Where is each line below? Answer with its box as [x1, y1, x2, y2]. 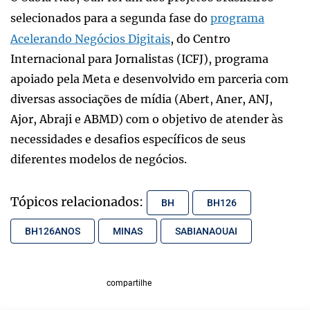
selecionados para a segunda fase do [10, 10, 210, 25]
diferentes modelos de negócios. [10, 152, 187, 166]
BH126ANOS [25, 225, 80, 237]
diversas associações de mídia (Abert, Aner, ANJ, [10, 91, 273, 106]
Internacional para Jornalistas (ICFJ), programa [10, 51, 268, 66]
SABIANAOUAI [175, 225, 237, 237]
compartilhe [107, 278, 152, 289]
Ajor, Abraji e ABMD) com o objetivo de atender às [10, 111, 283, 126]
